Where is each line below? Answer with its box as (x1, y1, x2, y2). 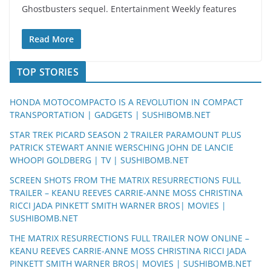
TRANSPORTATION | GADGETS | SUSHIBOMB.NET (10, 108, 211, 120)
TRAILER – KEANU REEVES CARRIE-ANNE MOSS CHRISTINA (10, 186, 243, 198)
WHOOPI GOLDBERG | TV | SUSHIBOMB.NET (10, 154, 189, 166)
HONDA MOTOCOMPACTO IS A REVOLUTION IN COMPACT (10, 96, 243, 108)
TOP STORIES (17, 65, 79, 79)
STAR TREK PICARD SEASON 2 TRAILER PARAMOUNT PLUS (10, 128, 241, 140)
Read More (29, 33, 74, 45)
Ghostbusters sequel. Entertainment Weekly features (22, 2, 237, 15)
